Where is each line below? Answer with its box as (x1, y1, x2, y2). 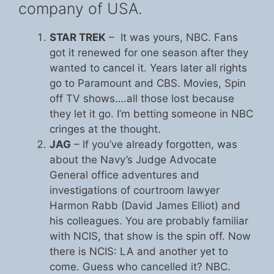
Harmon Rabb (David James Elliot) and (50, 199, 240, 212)
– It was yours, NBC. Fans (106, 31, 238, 43)
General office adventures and (50, 169, 199, 181)
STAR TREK (50, 31, 106, 43)
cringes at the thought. (50, 123, 161, 135)
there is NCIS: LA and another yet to (50, 245, 228, 257)
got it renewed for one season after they (50, 46, 248, 59)
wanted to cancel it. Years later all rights (50, 62, 247, 74)
